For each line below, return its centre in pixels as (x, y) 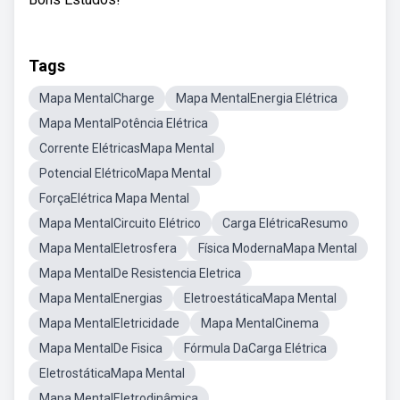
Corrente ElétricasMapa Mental (127, 148)
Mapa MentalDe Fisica (101, 348)
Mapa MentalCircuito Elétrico (120, 223)
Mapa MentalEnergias (101, 298)
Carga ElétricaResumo (285, 223)
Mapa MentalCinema (260, 323)
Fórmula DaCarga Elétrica (255, 348)
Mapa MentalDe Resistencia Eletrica (140, 273)
